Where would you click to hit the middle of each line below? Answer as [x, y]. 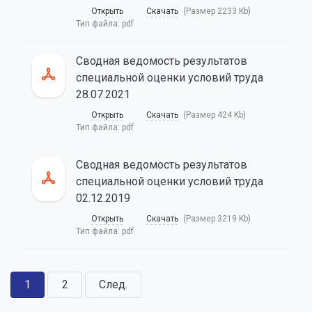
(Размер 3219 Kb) [217, 219]
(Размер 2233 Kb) [217, 11]
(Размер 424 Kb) [214, 115]
